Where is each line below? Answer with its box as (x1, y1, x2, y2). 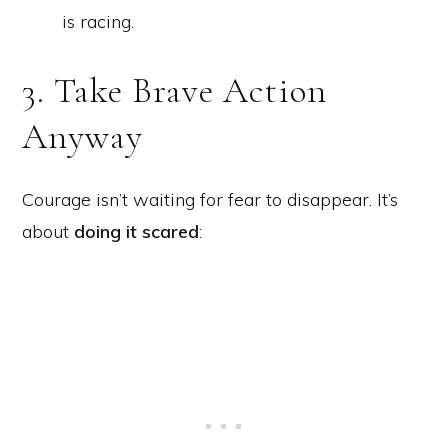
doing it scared (74, 219, 199, 243)
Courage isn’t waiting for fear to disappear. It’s (22, 187, 398, 211)
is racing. (62, 9, 134, 33)
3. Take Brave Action (22, 68, 327, 112)
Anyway (22, 114, 143, 158)
